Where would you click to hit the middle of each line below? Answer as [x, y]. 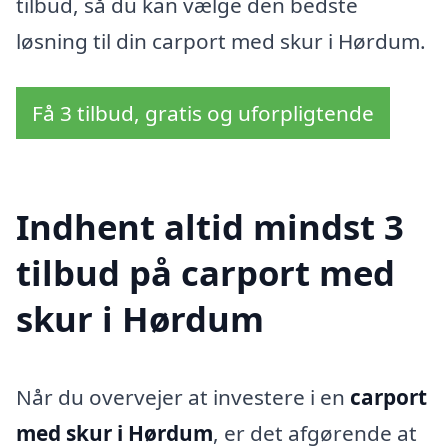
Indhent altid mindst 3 [210, 226]
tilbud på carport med [205, 272]
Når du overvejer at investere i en [183, 396]
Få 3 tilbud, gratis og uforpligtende [203, 113]
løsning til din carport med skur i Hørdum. [221, 41]
